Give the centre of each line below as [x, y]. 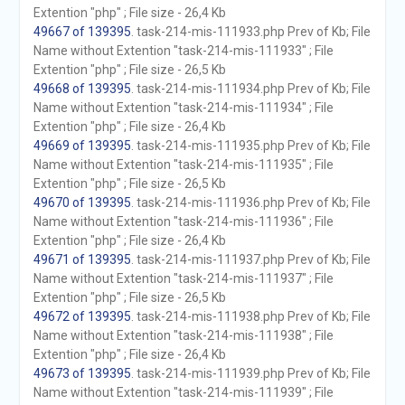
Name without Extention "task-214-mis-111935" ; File [183, 165]
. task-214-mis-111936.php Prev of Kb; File [250, 202]
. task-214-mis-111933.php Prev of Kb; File [250, 32]
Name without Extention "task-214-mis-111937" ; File [183, 278]
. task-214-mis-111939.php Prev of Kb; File [250, 373]
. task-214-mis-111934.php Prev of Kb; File [250, 89]
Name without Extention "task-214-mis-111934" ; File [183, 108]
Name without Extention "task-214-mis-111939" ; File [183, 392]
